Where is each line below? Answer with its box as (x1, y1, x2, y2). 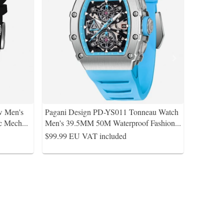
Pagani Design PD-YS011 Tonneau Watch (45, 106, 179, 117)
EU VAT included (69, 130, 126, 141)
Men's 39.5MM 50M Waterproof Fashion (45, 117, 175, 128)
